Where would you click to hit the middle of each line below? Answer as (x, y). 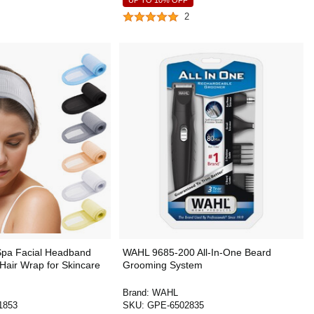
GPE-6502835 (175, 305)
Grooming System (162, 265)
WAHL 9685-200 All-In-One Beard (197, 252)
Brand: (137, 293)
